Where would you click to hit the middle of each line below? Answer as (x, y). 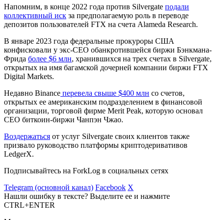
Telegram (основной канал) (49, 187)
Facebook (110, 187)
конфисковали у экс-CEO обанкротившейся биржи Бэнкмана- (108, 50)
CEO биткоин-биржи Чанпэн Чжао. (65, 119)
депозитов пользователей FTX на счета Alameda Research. (101, 24)
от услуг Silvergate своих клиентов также (120, 136)
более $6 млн (50, 58)
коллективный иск (35, 15)
